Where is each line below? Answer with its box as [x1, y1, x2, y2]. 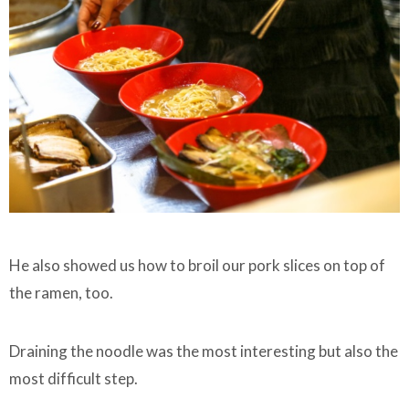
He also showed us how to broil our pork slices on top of [9, 256, 385, 276]
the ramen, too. [9, 283, 113, 303]
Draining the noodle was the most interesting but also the [9, 341, 398, 362]
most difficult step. [9, 369, 138, 389]
